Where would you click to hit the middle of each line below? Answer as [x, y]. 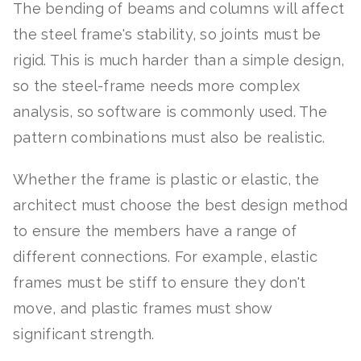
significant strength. [86, 334]
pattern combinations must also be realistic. [171, 138]
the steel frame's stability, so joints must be [167, 35]
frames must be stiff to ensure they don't [160, 283]
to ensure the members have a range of [155, 231]
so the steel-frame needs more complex [157, 86]
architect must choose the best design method [180, 205]
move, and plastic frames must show [143, 309]
